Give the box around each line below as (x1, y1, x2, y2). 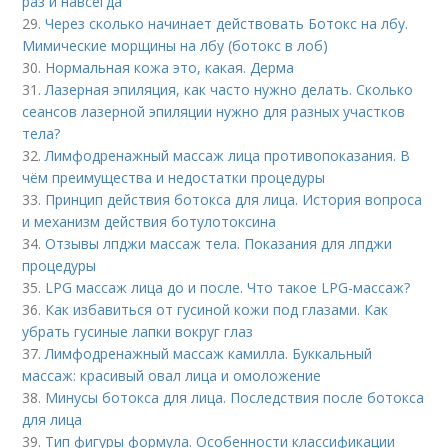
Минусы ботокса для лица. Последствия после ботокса (45, 388, 425, 408)
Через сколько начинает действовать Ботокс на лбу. (45, 14, 409, 34)
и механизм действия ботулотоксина (22, 212, 277, 232)
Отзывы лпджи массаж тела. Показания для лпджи (45, 234, 393, 254)
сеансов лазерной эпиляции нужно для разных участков (22, 102, 406, 122)
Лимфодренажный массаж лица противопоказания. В (45, 146, 411, 166)
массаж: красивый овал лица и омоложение (22, 366, 322, 386)
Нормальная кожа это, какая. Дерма (45, 58, 295, 78)
